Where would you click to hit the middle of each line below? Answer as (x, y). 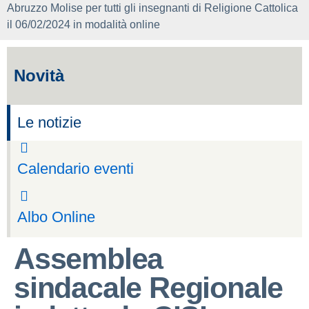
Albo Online (56, 217)
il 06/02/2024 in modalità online (83, 24)
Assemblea (89, 259)
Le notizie (49, 122)
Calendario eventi (76, 169)
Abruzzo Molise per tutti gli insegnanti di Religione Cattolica (152, 8)
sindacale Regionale (149, 288)
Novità (39, 76)
